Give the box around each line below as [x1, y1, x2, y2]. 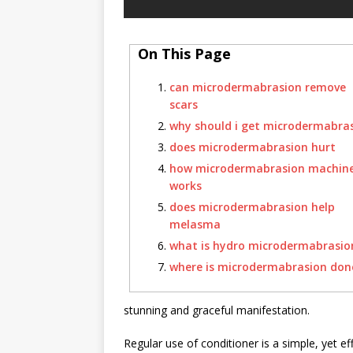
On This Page [138, 44, 231, 63]
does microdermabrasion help [169, 199, 335, 214]
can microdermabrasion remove [169, 80, 346, 95]
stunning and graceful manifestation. [124, 303, 310, 318]
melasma [169, 217, 221, 232]
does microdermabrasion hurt [169, 139, 336, 154]
